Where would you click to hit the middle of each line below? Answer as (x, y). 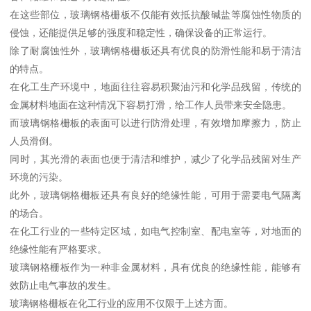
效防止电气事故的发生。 (64, 286)
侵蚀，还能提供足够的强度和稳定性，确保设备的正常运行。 (141, 33)
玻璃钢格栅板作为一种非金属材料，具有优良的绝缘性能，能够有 (155, 268)
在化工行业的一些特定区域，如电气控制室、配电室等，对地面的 (155, 232)
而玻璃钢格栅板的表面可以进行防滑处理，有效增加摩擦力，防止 (155, 123)
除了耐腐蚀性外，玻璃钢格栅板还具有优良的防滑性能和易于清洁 (155, 51)
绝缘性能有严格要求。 (59, 250)
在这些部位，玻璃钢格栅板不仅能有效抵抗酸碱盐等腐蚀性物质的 (155, 15)
